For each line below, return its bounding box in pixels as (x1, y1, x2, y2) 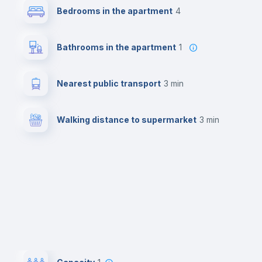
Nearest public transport (57, 78, 161, 88)
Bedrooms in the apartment (57, 6, 173, 16)
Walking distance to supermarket (57, 115, 196, 125)
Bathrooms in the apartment (57, 42, 176, 52)
